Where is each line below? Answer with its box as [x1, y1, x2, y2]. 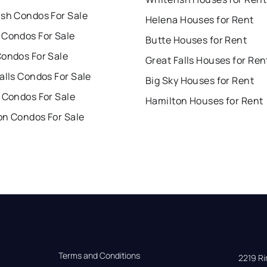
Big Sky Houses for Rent [145, 74, 254, 88]
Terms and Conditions [58, 250, 141, 262]
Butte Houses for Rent [145, 33, 247, 47]
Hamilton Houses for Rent [145, 94, 263, 108]
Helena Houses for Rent [145, 13, 254, 27]
